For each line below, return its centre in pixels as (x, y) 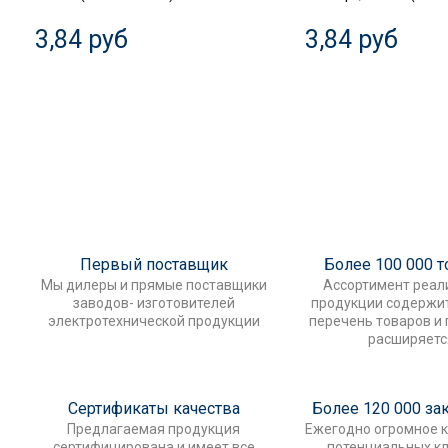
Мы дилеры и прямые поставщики (154, 284)
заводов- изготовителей (154, 302)
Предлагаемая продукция (154, 428)
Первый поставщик (154, 264)
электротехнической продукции (154, 320)
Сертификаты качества (154, 408)
